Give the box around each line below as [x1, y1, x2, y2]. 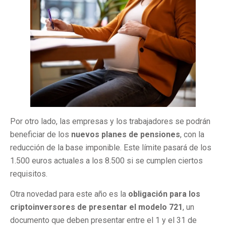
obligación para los [128, 189, 200, 199]
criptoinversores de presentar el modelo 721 [10, 202, 183, 212]
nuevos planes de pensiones [71, 129, 180, 139]
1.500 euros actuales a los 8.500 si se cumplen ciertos [10, 155, 203, 165]
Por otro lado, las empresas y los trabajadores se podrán [10, 116, 210, 126]
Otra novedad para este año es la [10, 189, 128, 199]
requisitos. [10, 168, 47, 179]
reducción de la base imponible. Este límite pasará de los [10, 142, 211, 152]
